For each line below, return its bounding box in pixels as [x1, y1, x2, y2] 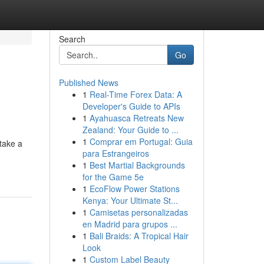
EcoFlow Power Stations [89, 183, 180, 194]
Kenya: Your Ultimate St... [82, 194, 178, 206]
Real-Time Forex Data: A [89, 88, 182, 100]
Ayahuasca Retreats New [89, 112, 184, 124]
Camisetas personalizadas [89, 206, 188, 218]
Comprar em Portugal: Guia [89, 136, 193, 147]
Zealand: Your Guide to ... [82, 124, 179, 136]
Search [58, 33, 85, 45]
